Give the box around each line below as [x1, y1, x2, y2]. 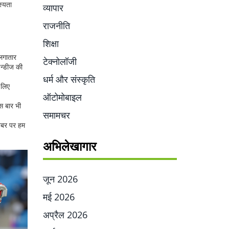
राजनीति [42, 19, 70, 32]
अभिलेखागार [42, 138, 96, 154]
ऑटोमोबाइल [42, 91, 82, 103]
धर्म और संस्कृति [42, 73, 95, 85]
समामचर [42, 109, 70, 121]
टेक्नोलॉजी [42, 55, 77, 67]
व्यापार [42, 2, 63, 14]
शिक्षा [42, 37, 59, 50]
